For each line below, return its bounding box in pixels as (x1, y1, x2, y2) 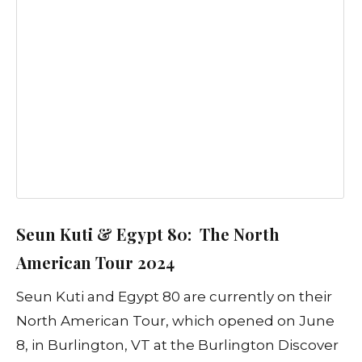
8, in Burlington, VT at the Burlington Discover (16, 336, 339, 353)
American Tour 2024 (16, 250, 175, 273)
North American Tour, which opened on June (16, 312, 335, 329)
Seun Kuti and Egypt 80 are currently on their (16, 288, 332, 305)
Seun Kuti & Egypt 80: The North (16, 222, 280, 245)
